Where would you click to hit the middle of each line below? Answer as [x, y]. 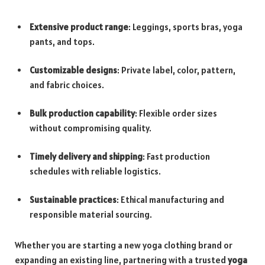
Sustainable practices [73, 200]
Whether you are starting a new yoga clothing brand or [124, 245]
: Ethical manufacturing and [170, 200]
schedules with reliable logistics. [95, 172]
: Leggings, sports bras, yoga [185, 27]
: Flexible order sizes [176, 114]
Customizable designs [73, 70]
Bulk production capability [82, 114]
